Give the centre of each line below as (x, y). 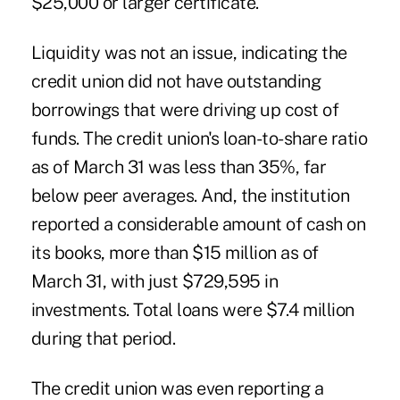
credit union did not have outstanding (176, 81)
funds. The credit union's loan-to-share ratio (199, 138)
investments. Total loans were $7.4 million (192, 309)
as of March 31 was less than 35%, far (179, 167)
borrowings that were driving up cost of (185, 109)
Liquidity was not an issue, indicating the (189, 52)
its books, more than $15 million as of (175, 252)
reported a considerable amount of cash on (198, 224)
